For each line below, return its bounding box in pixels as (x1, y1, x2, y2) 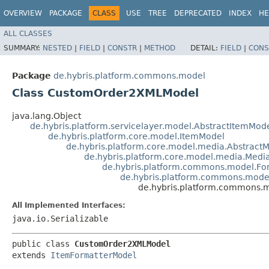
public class (12, 238, 74, 249)
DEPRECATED (174, 9, 222, 17)
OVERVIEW (4, 9, 42, 17)
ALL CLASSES (4, 29, 52, 38)
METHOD (144, 43, 175, 52)
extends (12, 250, 50, 260)
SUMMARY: (4, 43, 43, 52)
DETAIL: (190, 43, 220, 52)
